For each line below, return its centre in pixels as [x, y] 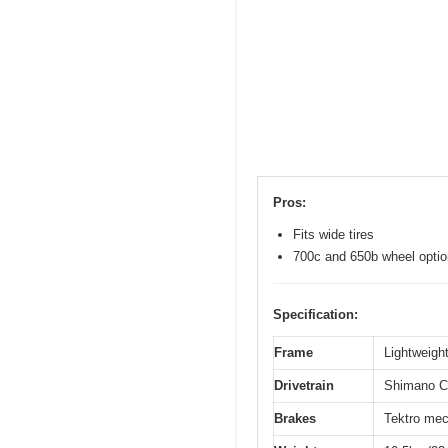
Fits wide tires [333, 234]
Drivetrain [304, 385]
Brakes [295, 418]
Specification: [315, 314]
